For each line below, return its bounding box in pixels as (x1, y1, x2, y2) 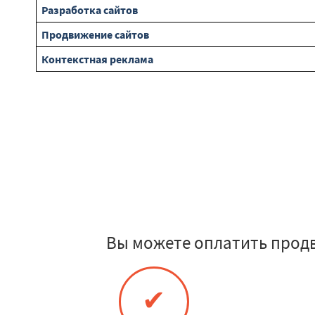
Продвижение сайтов (41, 27, 149, 41)
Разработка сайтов (41, 3, 138, 17)
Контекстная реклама (41, 52, 153, 66)
